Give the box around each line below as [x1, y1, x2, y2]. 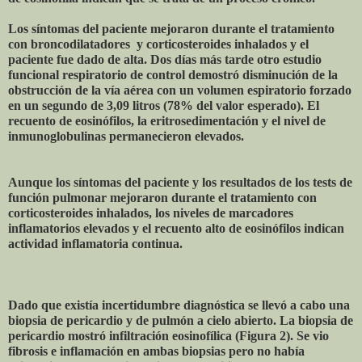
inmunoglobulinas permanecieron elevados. [8, 128, 244, 143]
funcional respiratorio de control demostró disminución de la [8, 67, 338, 82]
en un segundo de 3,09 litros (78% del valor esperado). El [8, 98, 319, 112]
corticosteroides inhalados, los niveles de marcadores [8, 205, 293, 220]
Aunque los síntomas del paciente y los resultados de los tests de [8, 175, 352, 189]
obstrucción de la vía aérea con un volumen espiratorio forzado [8, 82, 351, 97]
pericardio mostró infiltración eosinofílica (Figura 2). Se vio [8, 328, 329, 343]
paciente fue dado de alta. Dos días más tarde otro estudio [8, 52, 322, 66]
